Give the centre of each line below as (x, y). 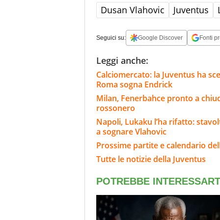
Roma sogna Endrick (134, 84)
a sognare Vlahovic (132, 131)
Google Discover (160, 38)
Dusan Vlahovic (133, 10)
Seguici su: (111, 38)
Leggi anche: (122, 60)
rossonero (116, 108)
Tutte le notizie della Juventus (151, 159)
